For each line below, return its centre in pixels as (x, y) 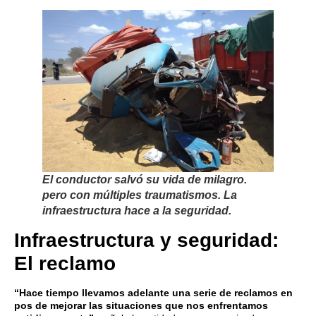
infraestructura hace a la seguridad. (137, 210)
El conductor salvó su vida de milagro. (145, 179)
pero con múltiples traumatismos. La (140, 195)
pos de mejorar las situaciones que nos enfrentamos (141, 305)
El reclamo (65, 263)
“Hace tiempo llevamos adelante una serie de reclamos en (153, 292)
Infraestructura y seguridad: (146, 240)
